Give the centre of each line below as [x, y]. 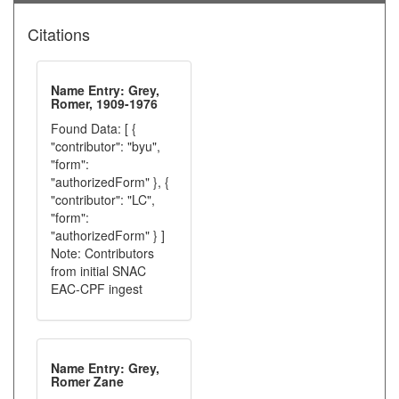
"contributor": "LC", [103, 199]
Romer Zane [87, 381]
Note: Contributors [102, 253]
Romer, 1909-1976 [104, 103]
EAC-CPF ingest [97, 289]
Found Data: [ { [94, 128]
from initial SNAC [98, 271]
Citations [59, 34]
